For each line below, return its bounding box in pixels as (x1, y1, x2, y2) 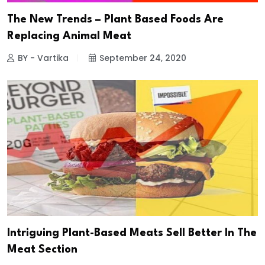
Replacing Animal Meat (7, 31, 131, 42)
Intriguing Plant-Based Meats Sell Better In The (7, 227, 257, 238)
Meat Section (7, 244, 77, 255)
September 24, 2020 (99, 52, 186, 64)
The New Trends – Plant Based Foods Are (7, 14, 224, 25)
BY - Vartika (18, 52, 69, 64)
